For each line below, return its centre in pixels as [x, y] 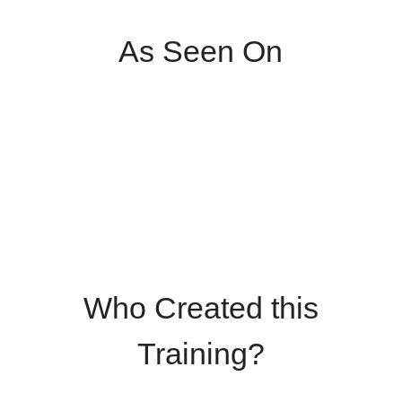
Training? [201, 354]
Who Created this [201, 308]
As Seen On [201, 52]
